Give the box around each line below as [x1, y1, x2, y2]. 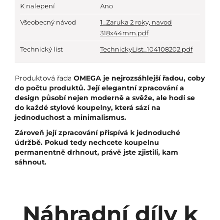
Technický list [20, 45, 63, 53]
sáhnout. [15, 158, 47, 166]
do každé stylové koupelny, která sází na [15, 103, 161, 112]
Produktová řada [15, 74, 74, 82]
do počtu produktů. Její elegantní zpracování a [15, 83, 184, 92]
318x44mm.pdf [100, 29, 148, 37]
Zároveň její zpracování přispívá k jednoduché [15, 128, 180, 137]
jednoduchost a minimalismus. [15, 113, 126, 122]
